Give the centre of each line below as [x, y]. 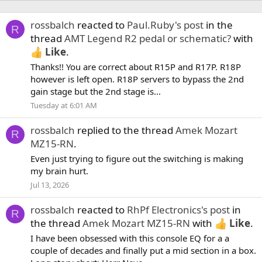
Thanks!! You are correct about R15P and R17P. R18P [136, 67]
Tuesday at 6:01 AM [64, 105]
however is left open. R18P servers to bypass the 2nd [137, 79]
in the [218, 25]
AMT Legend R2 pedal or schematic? [148, 39]
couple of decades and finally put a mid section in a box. [143, 250]
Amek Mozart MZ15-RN [136, 223]
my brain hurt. [59, 170]
